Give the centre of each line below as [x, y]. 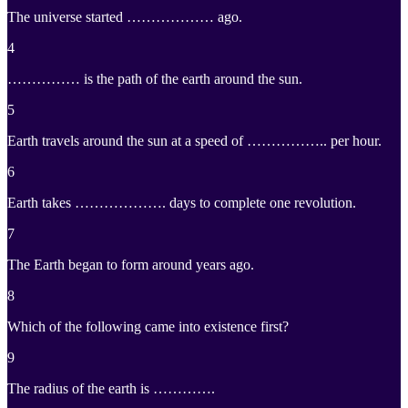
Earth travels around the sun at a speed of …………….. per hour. [194, 141]
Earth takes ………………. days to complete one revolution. [182, 203]
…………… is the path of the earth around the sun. [155, 79]
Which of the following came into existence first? [148, 327]
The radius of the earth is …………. [111, 389]
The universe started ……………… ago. [125, 17]
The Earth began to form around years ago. [131, 265]
